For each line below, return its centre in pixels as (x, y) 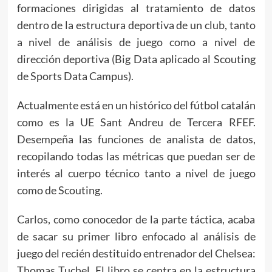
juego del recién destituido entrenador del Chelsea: (136, 253)
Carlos (32, 219)
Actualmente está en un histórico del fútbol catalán (136, 105)
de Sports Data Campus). (75, 76)
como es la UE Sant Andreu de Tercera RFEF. (136, 122)
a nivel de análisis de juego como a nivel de (136, 42)
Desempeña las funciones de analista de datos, (136, 139)
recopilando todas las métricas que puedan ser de (136, 156)
